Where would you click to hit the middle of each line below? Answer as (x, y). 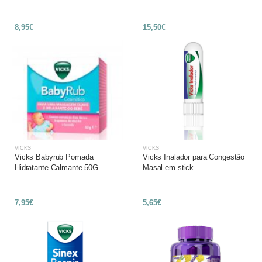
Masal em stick (168, 168)
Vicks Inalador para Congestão (194, 157)
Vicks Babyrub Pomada (54, 157)
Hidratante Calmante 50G (57, 168)
